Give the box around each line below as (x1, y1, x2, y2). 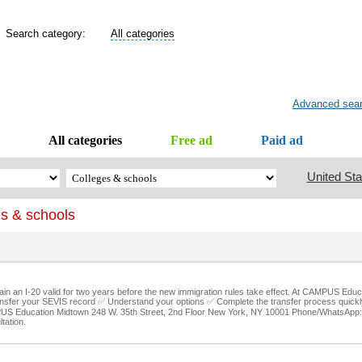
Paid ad (260, 133, 303, 147)
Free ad (170, 133, 213, 147)
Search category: (6, 27, 95, 40)
